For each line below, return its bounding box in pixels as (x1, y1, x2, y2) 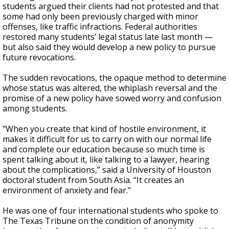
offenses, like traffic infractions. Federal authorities (3, 21, 197, 32)
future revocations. (3, 52, 76, 63)
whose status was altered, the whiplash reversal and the (3, 82, 217, 94)
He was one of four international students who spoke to (3, 205, 218, 216)
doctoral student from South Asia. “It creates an (3, 174, 184, 186)
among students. (3, 103, 67, 114)
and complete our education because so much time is (3, 144, 205, 155)
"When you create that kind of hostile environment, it (3, 123, 206, 134)
